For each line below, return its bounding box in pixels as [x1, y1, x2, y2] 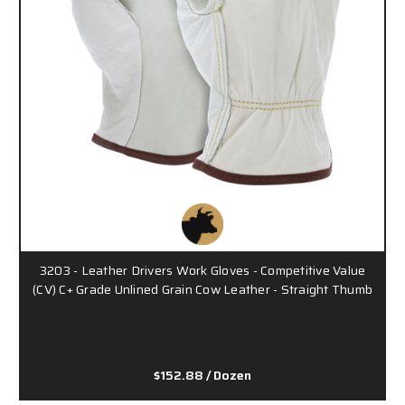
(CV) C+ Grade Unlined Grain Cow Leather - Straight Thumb [33, 278, 372, 299]
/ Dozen [206, 364, 251, 385]
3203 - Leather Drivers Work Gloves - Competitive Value [39, 259, 366, 280]
